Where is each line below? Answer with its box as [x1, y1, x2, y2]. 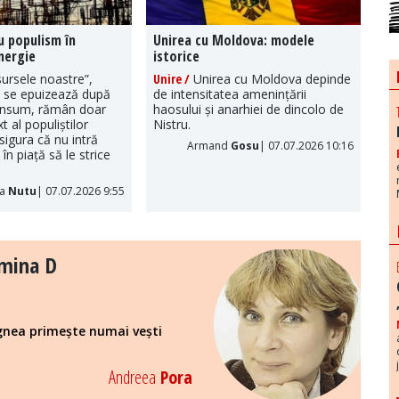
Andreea [108, 365, 156, 390]
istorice [152, 45, 199, 66]
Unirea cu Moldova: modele [152, 29, 314, 50]
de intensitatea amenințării [152, 85, 306, 102]
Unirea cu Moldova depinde [189, 69, 351, 87]
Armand [187, 137, 232, 153]
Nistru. [152, 115, 191, 133]
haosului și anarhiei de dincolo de [152, 100, 344, 118]
